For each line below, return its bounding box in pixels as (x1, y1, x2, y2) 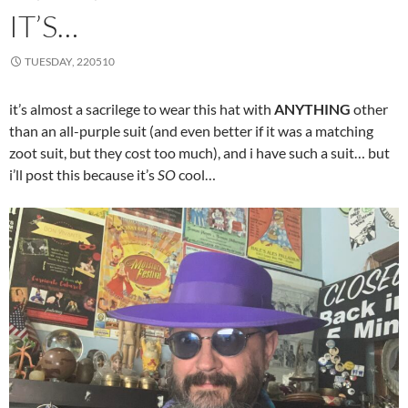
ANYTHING (274, 100, 351, 118)
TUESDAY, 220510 (25, 55, 115, 69)
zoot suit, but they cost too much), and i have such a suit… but (9, 144, 390, 162)
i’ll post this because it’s (9, 166, 158, 184)
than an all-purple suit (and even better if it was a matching (9, 122, 373, 140)
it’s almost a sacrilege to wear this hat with (9, 100, 274, 118)
